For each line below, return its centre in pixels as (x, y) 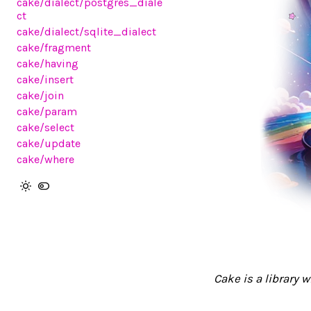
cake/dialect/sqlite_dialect (86, 32)
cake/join (40, 95)
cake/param (47, 111)
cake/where (45, 159)
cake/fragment (54, 48)
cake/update (49, 143)
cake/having (48, 64)
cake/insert (45, 79)
